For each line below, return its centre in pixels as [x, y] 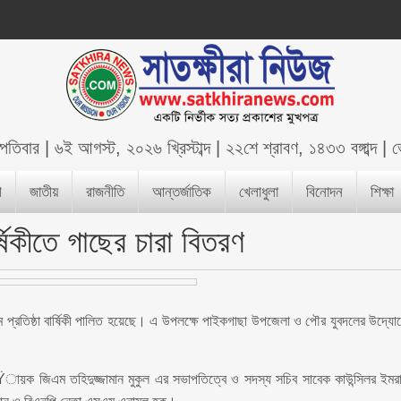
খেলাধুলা [259, 192]
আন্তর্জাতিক [182, 192]
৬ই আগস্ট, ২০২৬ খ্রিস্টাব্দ [133, 148]
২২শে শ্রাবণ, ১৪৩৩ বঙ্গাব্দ [302, 148]
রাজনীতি [106, 192]
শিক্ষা [383, 192]
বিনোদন [325, 192]
